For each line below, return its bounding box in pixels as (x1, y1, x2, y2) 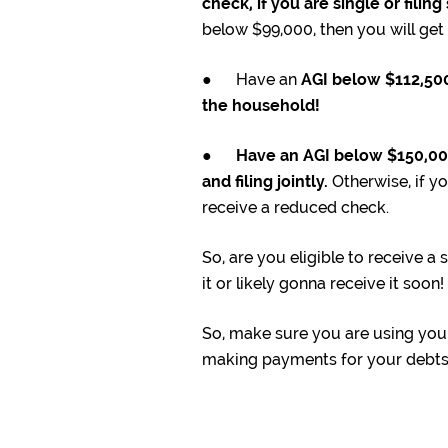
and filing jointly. (202, 172, 328, 192)
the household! (202, 96, 320, 116)
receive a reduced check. (202, 198, 389, 218)
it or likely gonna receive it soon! (202, 274, 444, 294)
